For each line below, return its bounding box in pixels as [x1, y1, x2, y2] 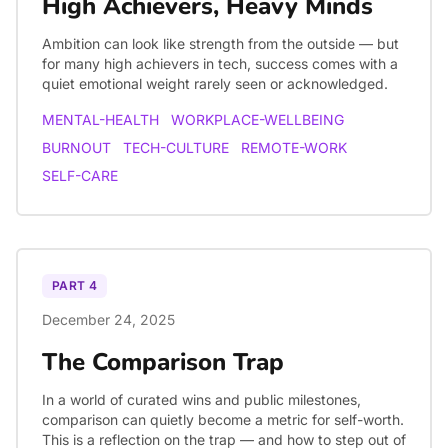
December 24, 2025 [42, 311, 175, 328]
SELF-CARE [42, 167, 118, 184]
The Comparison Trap [42, 346, 284, 378]
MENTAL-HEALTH [42, 111, 159, 128]
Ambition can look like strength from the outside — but [42, 35, 399, 52]
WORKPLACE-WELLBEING [171, 111, 344, 128]
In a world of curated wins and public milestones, [42, 391, 361, 408]
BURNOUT [42, 139, 111, 156]
